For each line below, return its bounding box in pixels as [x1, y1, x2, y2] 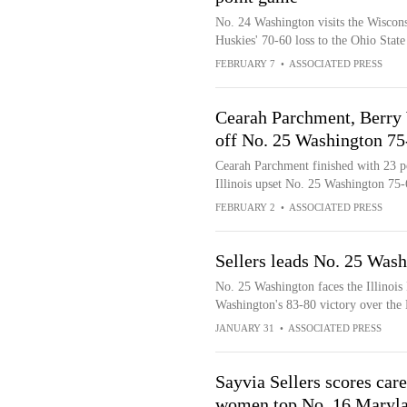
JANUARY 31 [214, 323, 274, 333]
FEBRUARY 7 [214, 58, 275, 69]
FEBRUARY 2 [214, 202, 275, 213]
